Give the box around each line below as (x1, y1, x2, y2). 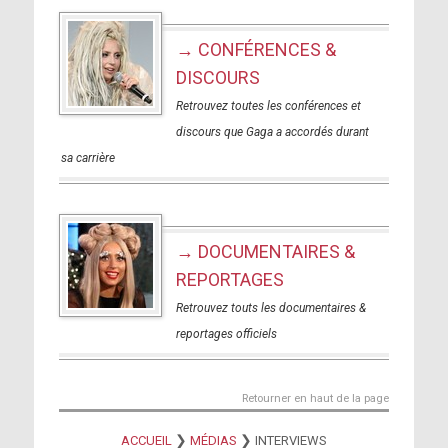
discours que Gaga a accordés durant (175, 125, 369, 139)
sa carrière (60, 151, 115, 165)
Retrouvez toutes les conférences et (175, 99, 361, 113)
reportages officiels (175, 327, 277, 341)
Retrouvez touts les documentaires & (175, 301, 366, 315)
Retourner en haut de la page (242, 392, 390, 405)
